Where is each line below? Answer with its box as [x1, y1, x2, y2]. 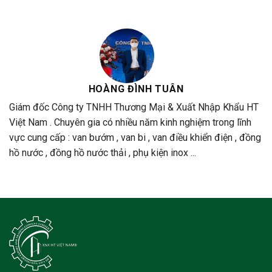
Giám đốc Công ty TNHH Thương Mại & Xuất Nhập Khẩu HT [9, 101, 259, 114]
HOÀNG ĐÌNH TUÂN [88, 83, 184, 95]
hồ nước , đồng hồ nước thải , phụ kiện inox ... [9, 147, 196, 159]
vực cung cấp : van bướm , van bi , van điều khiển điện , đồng [9, 132, 261, 144]
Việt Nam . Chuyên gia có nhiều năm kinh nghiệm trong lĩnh [9, 117, 251, 129]
